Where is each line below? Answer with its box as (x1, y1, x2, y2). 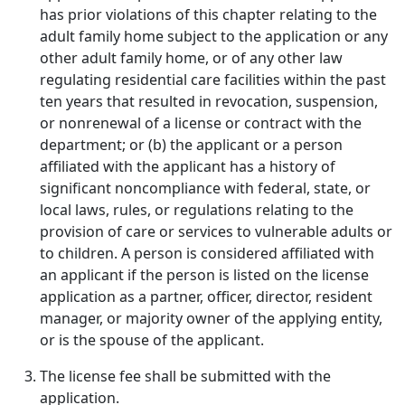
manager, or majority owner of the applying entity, (40, 308, 382, 328)
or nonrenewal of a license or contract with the (40, 113, 362, 133)
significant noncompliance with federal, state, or (40, 178, 371, 198)
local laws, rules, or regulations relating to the (40, 200, 353, 220)
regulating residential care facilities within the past (40, 70, 386, 89)
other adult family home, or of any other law (40, 48, 343, 68)
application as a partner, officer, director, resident (40, 287, 372, 306)
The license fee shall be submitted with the (40, 366, 331, 386)
